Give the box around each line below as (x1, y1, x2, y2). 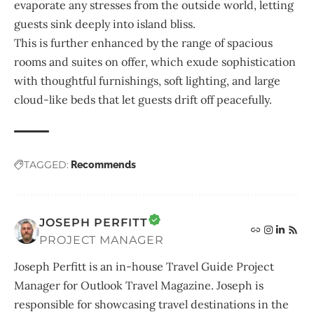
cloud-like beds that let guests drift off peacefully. (14, 93, 272, 107)
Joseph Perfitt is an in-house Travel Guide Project (14, 259, 274, 274)
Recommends (71, 159, 136, 171)
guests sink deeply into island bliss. (14, 17, 198, 32)
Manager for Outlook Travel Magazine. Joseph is (14, 278, 264, 293)
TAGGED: (24, 158, 69, 172)
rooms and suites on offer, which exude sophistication (14, 55, 296, 69)
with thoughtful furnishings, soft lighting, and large (14, 74, 280, 88)
